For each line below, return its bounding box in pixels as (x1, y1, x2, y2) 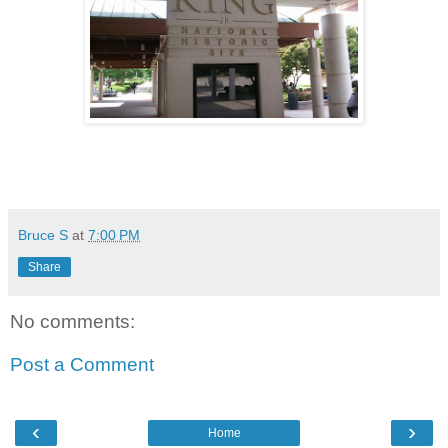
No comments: (10, 310, 135, 332)
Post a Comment (10, 354, 154, 376)
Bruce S (18, 227, 68, 244)
